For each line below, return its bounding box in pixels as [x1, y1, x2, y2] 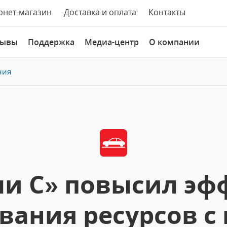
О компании [149, 36, 200, 48]
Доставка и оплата [64, 7, 136, 18]
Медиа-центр [85, 36, 139, 48]
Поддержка [28, 36, 74, 48]
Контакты [148, 7, 185, 18]
